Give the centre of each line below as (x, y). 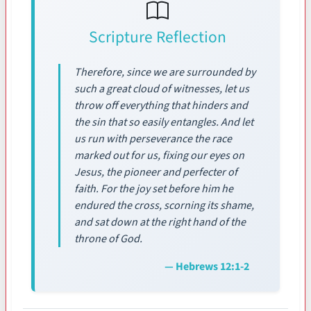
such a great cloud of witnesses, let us (162, 89)
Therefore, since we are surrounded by (165, 72)
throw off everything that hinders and (161, 105)
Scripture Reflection (157, 37)
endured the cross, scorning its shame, (164, 205)
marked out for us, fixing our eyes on (159, 155)
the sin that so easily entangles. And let (164, 122)
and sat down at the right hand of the (160, 222)
